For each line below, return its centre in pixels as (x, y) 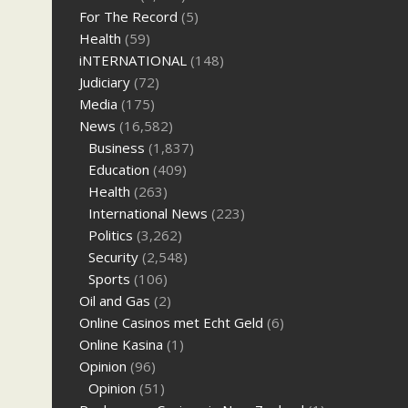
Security (113, 257)
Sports (109, 279)
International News (148, 214)
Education (119, 170)
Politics (111, 235)
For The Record (128, 17)
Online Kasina (121, 345)
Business (117, 148)
